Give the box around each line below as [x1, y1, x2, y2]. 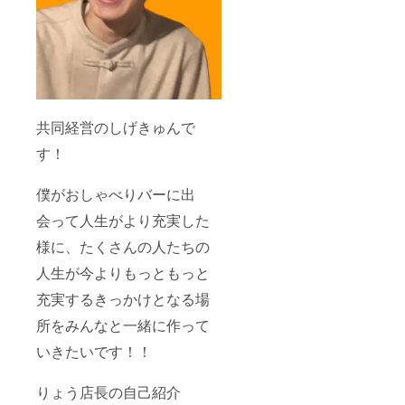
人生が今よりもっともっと [36, 261, 210, 283]
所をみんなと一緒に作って [36, 314, 210, 335]
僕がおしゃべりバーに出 [36, 183, 195, 204]
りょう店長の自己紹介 [36, 381, 181, 402]
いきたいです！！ [36, 340, 152, 362]
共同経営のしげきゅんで [36, 116, 195, 137]
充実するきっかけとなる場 [36, 287, 210, 309]
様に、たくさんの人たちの [36, 235, 210, 257]
